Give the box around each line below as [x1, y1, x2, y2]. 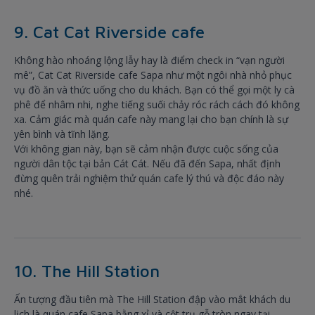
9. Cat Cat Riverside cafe [14, 22, 205, 42]
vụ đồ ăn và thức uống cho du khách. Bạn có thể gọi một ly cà [14, 83, 295, 97]
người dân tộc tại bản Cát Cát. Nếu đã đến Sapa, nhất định [14, 157, 281, 171]
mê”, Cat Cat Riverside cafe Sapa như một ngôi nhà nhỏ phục [14, 68, 292, 82]
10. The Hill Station [14, 261, 160, 281]
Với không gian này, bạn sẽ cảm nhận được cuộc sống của [14, 142, 278, 156]
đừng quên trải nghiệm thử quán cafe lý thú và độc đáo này [14, 172, 284, 186]
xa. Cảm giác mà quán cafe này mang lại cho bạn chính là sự [14, 112, 288, 127]
